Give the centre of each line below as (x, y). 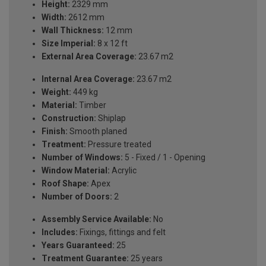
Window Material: (76, 171)
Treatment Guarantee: (85, 259)
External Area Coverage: (89, 57)
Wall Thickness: (73, 31)
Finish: (55, 132)
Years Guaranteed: (78, 246)
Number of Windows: (82, 158)
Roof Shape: (65, 184)
